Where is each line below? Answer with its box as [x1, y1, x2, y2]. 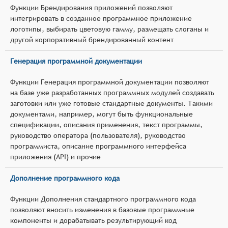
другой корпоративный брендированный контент [10, 35, 174, 44]
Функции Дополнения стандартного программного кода [10, 194, 196, 203]
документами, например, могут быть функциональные [10, 109, 193, 118]
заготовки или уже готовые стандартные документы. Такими [10, 99, 213, 107]
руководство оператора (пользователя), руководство [10, 131, 186, 139]
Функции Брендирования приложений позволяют [10, 3, 173, 12]
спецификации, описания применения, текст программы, [10, 120, 203, 129]
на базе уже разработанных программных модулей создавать [10, 88, 214, 97]
